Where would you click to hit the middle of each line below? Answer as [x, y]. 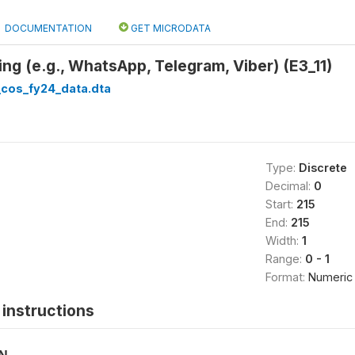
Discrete [323, 168]
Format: [286, 277]
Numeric [330, 277]
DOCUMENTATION [48, 28]
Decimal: [289, 186]
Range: [285, 259]
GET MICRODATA [170, 28]
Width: [283, 240]
